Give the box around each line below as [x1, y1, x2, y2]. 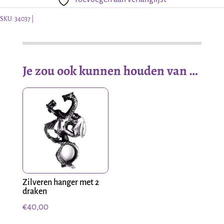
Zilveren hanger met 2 [22, 178, 99, 187]
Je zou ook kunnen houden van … [22, 62, 198, 80]
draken [22, 187, 47, 196]
